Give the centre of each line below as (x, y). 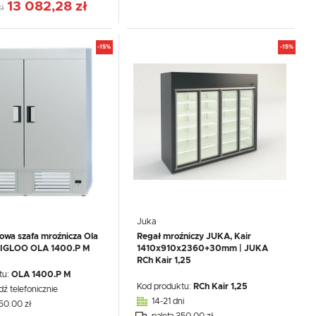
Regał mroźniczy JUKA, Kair (194, 237)
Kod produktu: (165, 286)
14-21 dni (168, 301)
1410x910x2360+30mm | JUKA (203, 249)
